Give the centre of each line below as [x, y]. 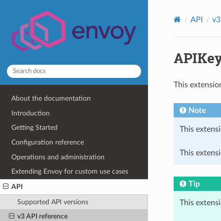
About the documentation [51, 99]
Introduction [31, 113]
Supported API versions [53, 202]
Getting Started [35, 128]
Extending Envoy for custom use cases [70, 172]
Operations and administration [58, 157]
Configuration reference [48, 142]
